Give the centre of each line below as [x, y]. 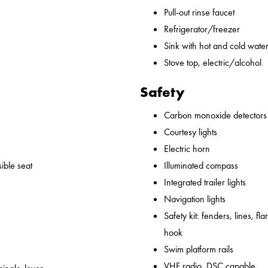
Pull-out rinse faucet [199, 13]
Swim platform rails [199, 249]
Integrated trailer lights [205, 182]
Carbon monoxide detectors [215, 115]
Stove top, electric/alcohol [213, 63]
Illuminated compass [201, 166]
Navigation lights [195, 199]
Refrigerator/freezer [202, 29]
